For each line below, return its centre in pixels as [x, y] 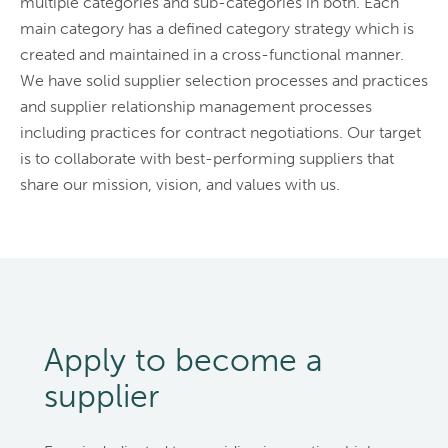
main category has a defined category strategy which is [217, 28]
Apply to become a [183, 360]
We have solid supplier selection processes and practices [224, 80]
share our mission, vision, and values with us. [180, 184]
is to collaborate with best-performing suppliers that [207, 158]
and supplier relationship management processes [196, 106]
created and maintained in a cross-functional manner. [212, 54]
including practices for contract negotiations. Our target [220, 132]
